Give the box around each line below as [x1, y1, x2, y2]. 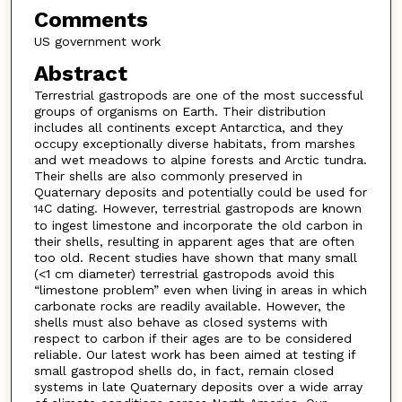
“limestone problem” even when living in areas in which [33, 282, 367, 297]
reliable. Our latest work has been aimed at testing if [33, 346, 355, 362]
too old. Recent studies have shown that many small [33, 249, 357, 265]
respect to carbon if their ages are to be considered [33, 330, 352, 345]
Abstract [33, 60, 127, 86]
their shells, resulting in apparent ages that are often [33, 233, 354, 249]
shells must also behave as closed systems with [33, 314, 328, 329]
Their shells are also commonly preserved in [33, 168, 302, 183]
